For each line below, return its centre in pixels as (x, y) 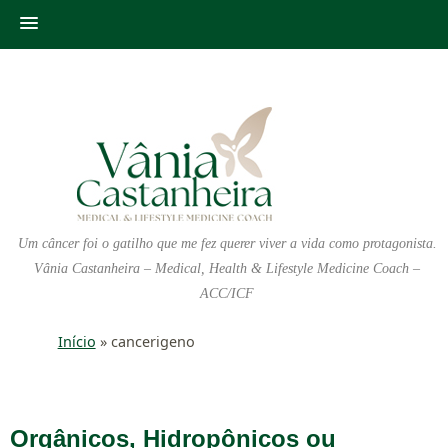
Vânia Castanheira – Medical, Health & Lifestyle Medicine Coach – (227, 268)
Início (76, 341)
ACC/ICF (227, 293)
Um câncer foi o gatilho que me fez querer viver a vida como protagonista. (227, 243)
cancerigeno (152, 341)
